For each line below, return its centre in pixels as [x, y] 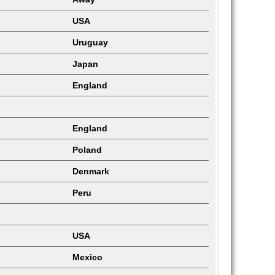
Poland [87, 150]
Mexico [87, 257]
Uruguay [90, 42]
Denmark [91, 171]
